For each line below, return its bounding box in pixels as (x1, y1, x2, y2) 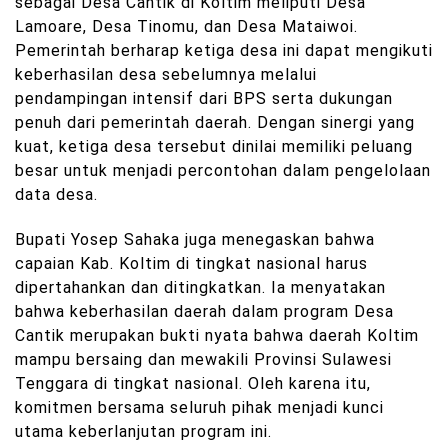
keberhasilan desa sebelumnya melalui (15, 64, 317, 84)
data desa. (15, 184, 98, 204)
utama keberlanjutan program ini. (15, 422, 272, 442)
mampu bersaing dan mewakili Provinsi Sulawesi (15, 350, 392, 370)
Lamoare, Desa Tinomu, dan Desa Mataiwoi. (15, 16, 358, 36)
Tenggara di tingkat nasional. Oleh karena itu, (15, 374, 371, 394)
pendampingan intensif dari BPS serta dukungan (15, 88, 393, 108)
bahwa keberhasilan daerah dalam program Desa (15, 302, 394, 322)
